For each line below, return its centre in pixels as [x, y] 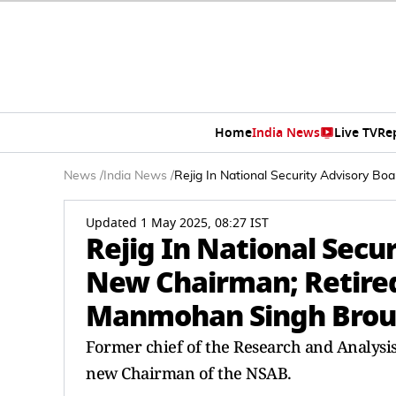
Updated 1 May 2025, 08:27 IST [177, 223]
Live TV [355, 133]
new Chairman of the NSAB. [189, 373]
